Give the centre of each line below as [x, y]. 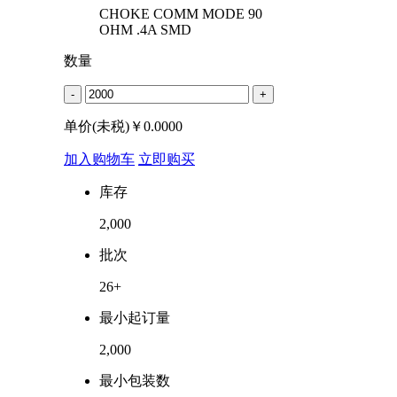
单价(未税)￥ [104, 126]
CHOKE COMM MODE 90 [181, 13]
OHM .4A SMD [145, 29]
